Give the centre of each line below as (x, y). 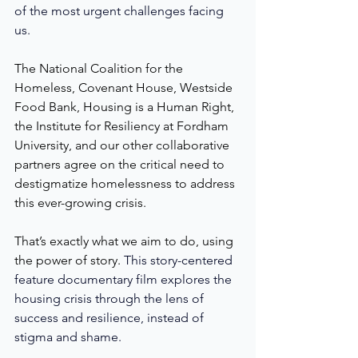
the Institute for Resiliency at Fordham (123, 125)
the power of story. (69, 260)
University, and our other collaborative (123, 145)
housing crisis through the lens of (111, 298)
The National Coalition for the (100, 68)
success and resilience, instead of (111, 317)
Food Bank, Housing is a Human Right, (126, 106)
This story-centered (180, 260)
